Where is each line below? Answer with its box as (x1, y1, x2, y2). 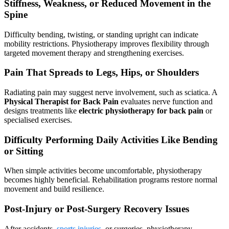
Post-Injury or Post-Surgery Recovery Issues (4, 203, 189, 215)
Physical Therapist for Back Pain (4, 97, 119, 106)
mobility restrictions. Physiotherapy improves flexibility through (4, 39, 209, 48)
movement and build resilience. (4, 185, 104, 194)
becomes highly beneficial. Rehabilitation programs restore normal (4, 175, 217, 185)
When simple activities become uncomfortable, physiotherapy (4, 166, 202, 175)
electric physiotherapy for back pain (79, 106, 203, 116)
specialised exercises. (4, 116, 72, 125)
